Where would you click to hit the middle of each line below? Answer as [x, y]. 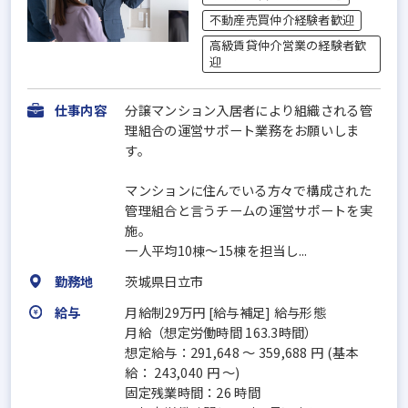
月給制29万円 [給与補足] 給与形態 [225, 311]
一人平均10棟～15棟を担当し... [216, 250]
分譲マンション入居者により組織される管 [249, 109]
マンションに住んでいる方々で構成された [248, 189]
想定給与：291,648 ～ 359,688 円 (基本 [242, 352]
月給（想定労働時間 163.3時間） [221, 331]
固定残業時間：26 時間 [193, 392]
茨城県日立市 [164, 280]
